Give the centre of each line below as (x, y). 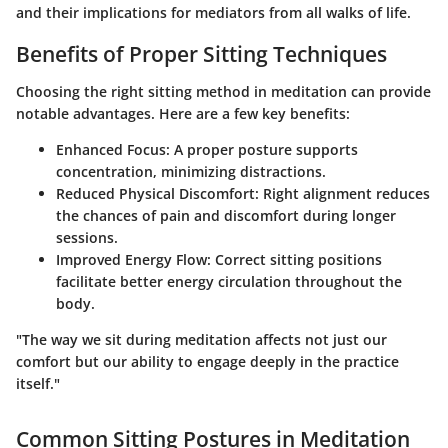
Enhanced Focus (111, 149)
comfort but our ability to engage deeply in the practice (207, 361)
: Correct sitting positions (294, 259)
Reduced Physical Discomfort (155, 193)
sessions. (87, 237)
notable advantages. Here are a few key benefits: (183, 113)
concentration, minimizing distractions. (191, 171)
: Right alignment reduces (342, 193)
